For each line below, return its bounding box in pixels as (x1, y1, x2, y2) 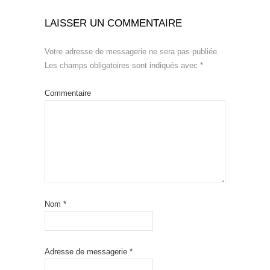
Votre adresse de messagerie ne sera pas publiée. (45, 46, 219, 56)
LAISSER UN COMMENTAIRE (45, 17, 182, 29)
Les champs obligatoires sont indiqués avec (45, 60, 200, 70)
